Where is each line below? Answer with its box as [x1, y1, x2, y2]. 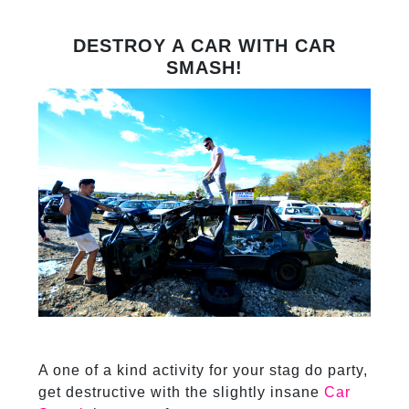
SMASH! [166, 57, 243, 78]
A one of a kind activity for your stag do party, [37, 362, 368, 379]
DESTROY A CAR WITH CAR [73, 35, 336, 56]
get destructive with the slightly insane [37, 384, 324, 401]
